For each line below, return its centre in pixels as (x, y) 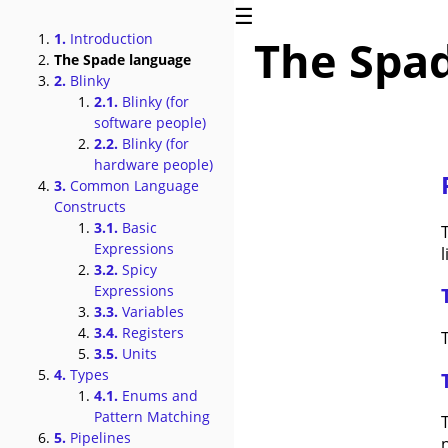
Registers (151, 332)
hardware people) (153, 164)
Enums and (158, 395)
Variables (151, 311)
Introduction (109, 38)
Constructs (90, 206)
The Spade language (122, 59)
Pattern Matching (152, 416)
